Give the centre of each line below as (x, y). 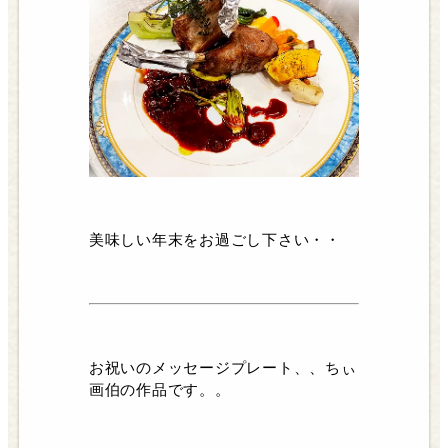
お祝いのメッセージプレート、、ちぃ (222, 368)
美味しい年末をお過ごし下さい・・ (214, 240)
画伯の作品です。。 (159, 390)
